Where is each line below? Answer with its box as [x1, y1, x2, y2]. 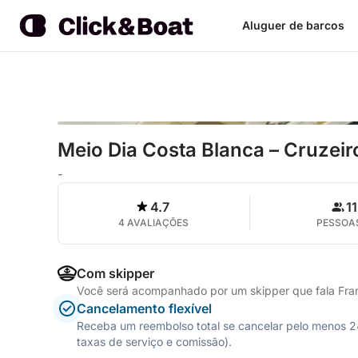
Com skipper [77, 265, 154, 281]
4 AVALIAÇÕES [118, 217, 189, 229]
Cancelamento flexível [77, 300, 212, 316]
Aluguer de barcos [241, 18, 344, 32]
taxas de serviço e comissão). [77, 335, 232, 348]
